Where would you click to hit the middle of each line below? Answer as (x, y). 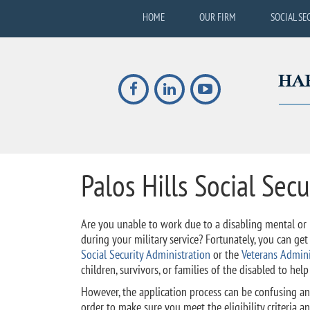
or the (226, 254)
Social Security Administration (146, 254)
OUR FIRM (218, 17)
